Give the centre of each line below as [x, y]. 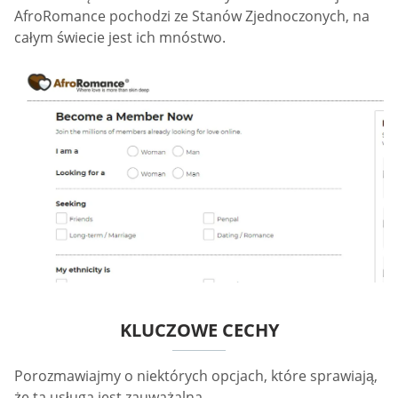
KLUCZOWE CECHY [199, 330]
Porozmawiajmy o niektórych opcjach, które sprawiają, [196, 376]
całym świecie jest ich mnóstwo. [120, 37]
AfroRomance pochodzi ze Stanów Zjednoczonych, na [192, 16]
